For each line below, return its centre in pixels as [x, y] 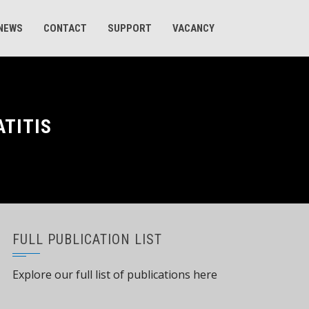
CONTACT [65, 28]
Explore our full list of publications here [115, 275]
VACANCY [193, 28]
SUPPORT [130, 28]
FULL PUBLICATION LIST [87, 239]
